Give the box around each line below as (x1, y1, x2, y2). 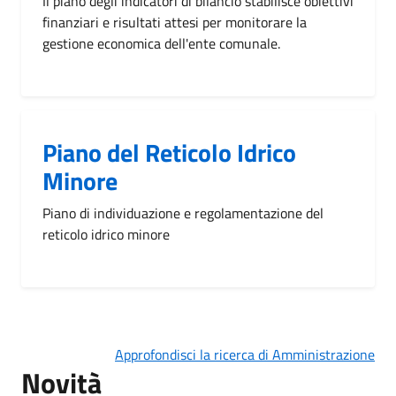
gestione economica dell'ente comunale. (42, 32, 280, 54)
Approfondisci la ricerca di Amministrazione (115, 343, 375, 365)
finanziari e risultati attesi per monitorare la (42, 11, 307, 33)
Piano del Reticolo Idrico (42, 133, 296, 171)
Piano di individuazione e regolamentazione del (42, 202, 324, 224)
